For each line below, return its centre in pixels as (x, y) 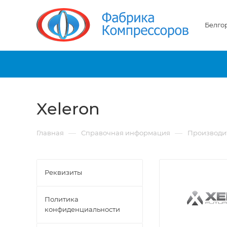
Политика (62, 199)
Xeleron (68, 109)
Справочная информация (126, 133)
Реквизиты (63, 172)
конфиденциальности (82, 209)
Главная (50, 133)
